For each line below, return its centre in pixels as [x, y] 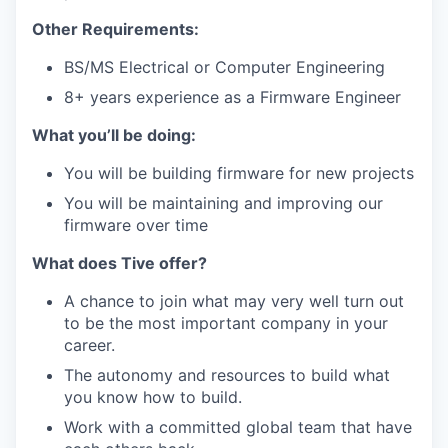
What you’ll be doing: [114, 135]
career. [89, 345]
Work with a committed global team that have [238, 427]
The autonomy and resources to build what [227, 375]
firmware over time [136, 225]
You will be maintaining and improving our [223, 203]
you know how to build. [153, 397]
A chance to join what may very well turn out [234, 301]
